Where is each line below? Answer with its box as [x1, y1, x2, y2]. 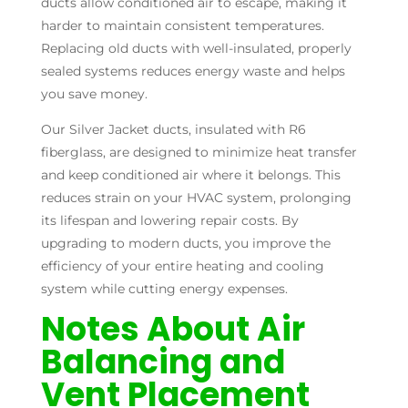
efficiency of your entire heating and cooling [40, 257, 324, 274]
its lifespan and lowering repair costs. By [40, 211, 299, 229]
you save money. [40, 85, 148, 102]
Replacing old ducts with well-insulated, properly [40, 39, 352, 56]
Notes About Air [40, 305, 305, 352]
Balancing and [40, 338, 285, 385]
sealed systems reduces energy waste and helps [40, 62, 345, 79]
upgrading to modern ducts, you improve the [40, 234, 331, 251]
